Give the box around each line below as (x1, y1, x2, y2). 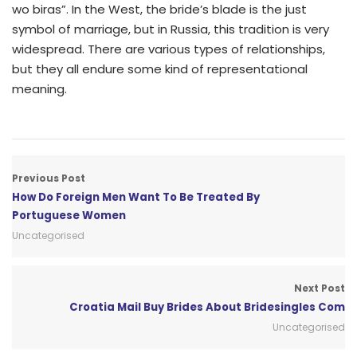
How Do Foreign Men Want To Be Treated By (12, 190, 260, 206)
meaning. (12, 80, 67, 98)
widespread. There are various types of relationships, (12, 41, 325, 58)
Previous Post (12, 171, 85, 186)
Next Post (294, 281, 345, 296)
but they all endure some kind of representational (12, 61, 308, 78)
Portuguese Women (12, 208, 126, 224)
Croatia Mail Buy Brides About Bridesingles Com (69, 300, 345, 316)
